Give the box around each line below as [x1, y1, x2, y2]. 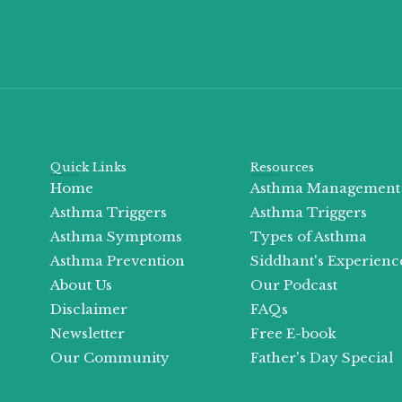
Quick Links [50, 159, 127, 175]
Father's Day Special [249, 348, 393, 366]
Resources [249, 159, 314, 175]
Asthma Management [249, 179, 400, 197]
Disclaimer [50, 300, 127, 318]
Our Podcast [249, 275, 337, 293]
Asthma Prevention [50, 251, 185, 269]
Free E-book [249, 324, 336, 342]
